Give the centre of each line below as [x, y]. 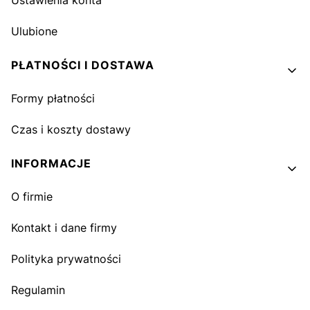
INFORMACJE [51, 163]
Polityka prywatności [66, 259]
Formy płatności [53, 98]
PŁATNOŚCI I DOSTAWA [83, 65]
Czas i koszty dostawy [71, 129]
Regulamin [38, 290]
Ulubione [34, 31]
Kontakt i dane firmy [64, 228]
